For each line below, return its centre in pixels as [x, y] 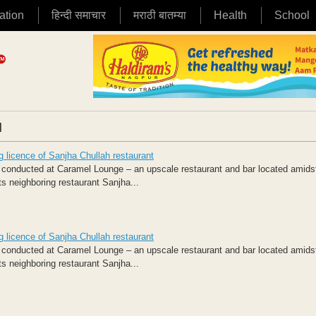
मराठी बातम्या [160, 15]
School [292, 15]
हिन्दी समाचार [79, 15]
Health [230, 15]
